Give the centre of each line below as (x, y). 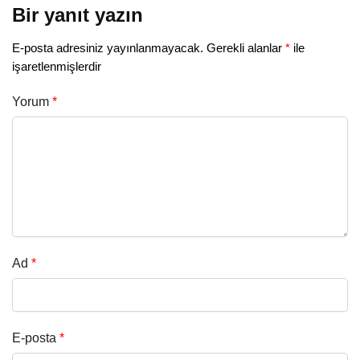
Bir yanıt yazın (78, 14)
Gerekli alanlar (246, 47)
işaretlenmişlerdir (57, 66)
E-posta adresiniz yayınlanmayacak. (108, 47)
